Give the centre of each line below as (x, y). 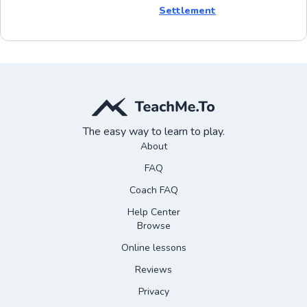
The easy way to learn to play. (153, 131)
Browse (153, 225)
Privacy (153, 291)
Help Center (153, 212)
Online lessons (153, 247)
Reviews (153, 269)
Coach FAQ (153, 190)
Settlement (187, 10)
